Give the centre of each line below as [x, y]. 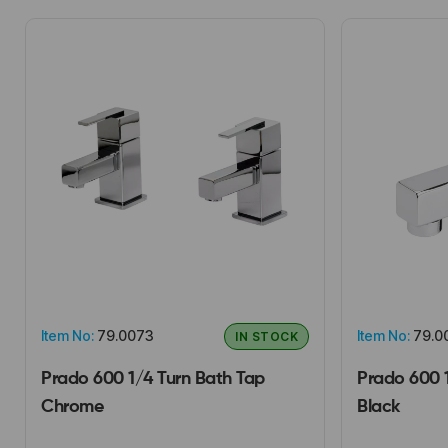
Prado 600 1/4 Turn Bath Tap [153, 378]
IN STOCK [266, 336]
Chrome [72, 406]
